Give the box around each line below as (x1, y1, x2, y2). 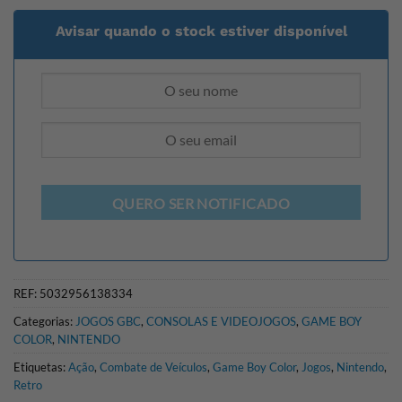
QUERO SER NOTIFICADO (111, 196, 291, 213)
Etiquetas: (13, 360, 68, 375)
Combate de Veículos (100, 360, 207, 375)
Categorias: (13, 314, 75, 329)
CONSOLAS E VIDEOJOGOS (146, 314, 296, 329)
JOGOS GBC (75, 314, 141, 329)
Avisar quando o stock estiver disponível (55, 22, 347, 39)
